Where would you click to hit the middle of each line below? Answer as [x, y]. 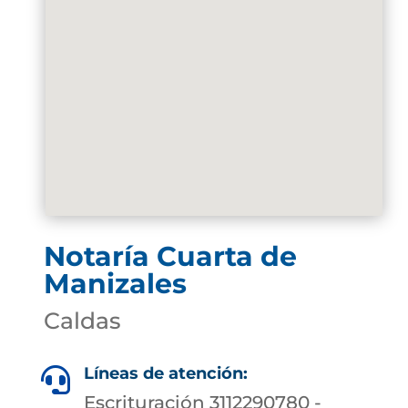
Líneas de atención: [166, 373]
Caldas [82, 321]
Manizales [115, 284]
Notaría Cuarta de [170, 256]
